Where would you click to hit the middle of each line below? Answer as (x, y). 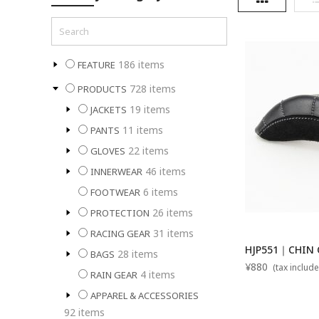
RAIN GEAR (114, 274)
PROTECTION (120, 213)
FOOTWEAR (115, 192)
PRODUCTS (102, 89)
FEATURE (96, 64)
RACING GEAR (120, 233)
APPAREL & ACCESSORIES (145, 295)
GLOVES (108, 151)
